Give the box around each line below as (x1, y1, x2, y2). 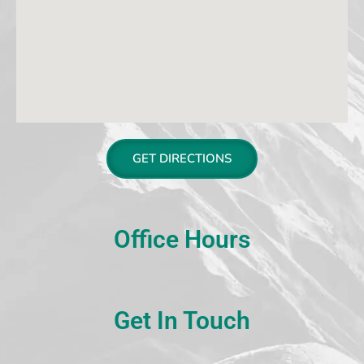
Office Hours (114, 225, 250, 254)
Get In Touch (114, 306, 250, 336)
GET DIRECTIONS (132, 150, 232, 167)
